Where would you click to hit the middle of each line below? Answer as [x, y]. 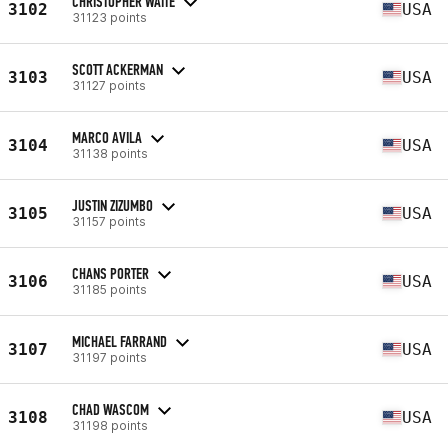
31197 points [109, 357]
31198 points [110, 425]
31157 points [109, 221]
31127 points [109, 85]
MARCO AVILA [107, 137]
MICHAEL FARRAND [119, 341]
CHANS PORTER [110, 273]
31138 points [110, 153]
